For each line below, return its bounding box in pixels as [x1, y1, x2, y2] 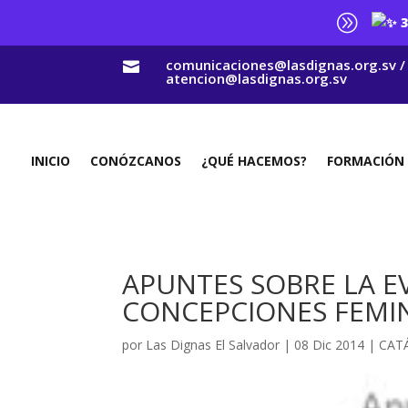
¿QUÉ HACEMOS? [201, 151, 308, 169]
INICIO [31, 151, 71, 169]
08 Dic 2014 [294, 336, 365, 353]
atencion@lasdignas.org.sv [165, 69, 347, 87]
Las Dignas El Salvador [146, 336, 280, 353]
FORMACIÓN [327, 151, 405, 169]
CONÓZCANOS [90, 151, 182, 169]
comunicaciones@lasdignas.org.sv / [165, 56, 405, 74]
